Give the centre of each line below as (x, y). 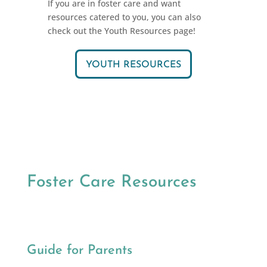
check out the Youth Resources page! (122, 31)
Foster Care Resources (111, 182)
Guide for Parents (79, 251)
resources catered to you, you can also (124, 17)
